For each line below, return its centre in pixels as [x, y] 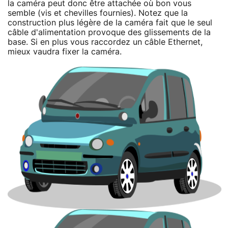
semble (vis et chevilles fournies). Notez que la [98, 13]
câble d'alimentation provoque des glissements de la [109, 32]
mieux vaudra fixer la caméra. [65, 52]
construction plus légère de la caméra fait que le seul [110, 23]
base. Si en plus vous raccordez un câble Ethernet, [105, 42]
